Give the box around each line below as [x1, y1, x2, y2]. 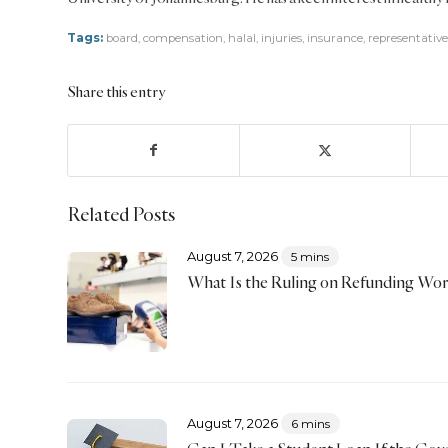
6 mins [290, 415, 330, 431]
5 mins [290, 248, 329, 264]
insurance [307, 30, 363, 45]
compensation [143, 30, 223, 45]
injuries [261, 30, 302, 45]
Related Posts [67, 201, 175, 226]
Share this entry [67, 81, 165, 101]
